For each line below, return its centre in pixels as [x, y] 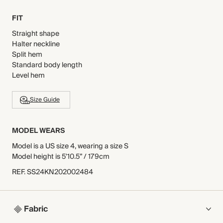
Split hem [27, 55]
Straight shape [36, 34]
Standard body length [47, 65]
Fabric [36, 209]
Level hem [28, 76]
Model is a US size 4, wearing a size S [70, 146]
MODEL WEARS [38, 131]
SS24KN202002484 [60, 172]
